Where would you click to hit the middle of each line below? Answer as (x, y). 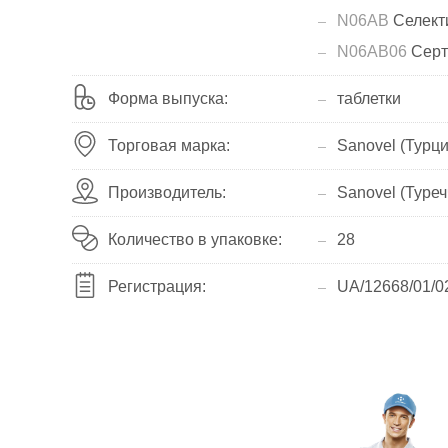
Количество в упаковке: (195, 239)
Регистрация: (157, 286)
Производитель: (167, 192)
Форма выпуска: (168, 98)
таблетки (369, 98)
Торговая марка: (169, 145)
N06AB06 (372, 51)
